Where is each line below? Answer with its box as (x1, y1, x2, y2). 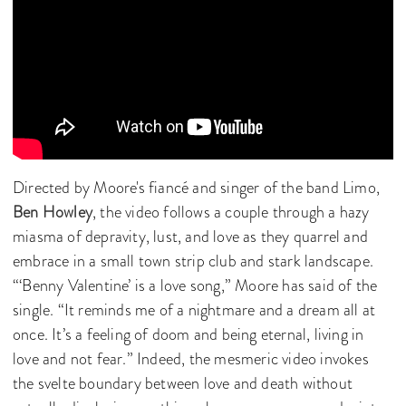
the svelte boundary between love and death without (13, 371, 353, 395)
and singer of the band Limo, (192, 175, 381, 199)
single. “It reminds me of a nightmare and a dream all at (13, 297, 376, 322)
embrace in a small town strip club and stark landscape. (13, 248, 374, 273)
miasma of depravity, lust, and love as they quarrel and (13, 224, 369, 248)
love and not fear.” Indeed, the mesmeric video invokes (13, 346, 369, 371)
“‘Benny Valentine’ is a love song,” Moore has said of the (13, 273, 378, 297)
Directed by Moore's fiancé (13, 175, 189, 199)
